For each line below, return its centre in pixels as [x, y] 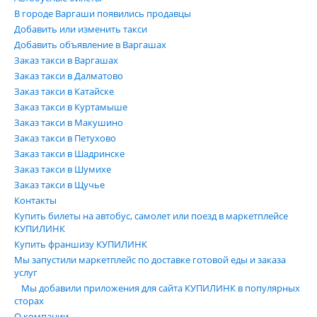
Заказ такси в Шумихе [63, 169]
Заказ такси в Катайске [64, 91]
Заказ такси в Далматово [69, 76]
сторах [29, 301]
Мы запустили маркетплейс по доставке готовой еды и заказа [150, 260]
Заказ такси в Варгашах [66, 60]
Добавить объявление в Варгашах [90, 45]
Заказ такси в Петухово [65, 138]
